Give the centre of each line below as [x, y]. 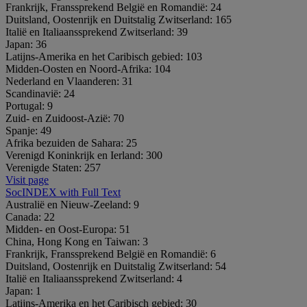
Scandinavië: [35, 93]
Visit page [27, 180]
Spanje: [23, 130]
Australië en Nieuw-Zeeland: [70, 204]
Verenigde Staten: [45, 167]
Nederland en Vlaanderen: [64, 81]
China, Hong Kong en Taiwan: [74, 241]
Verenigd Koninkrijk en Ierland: [76, 155]
